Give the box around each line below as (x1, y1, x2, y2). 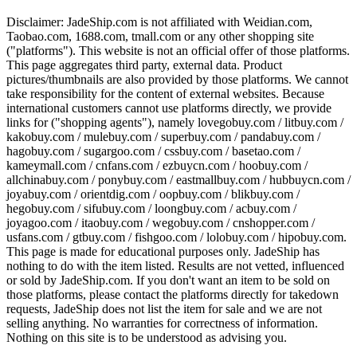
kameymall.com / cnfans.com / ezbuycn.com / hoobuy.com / (6, 159, 308, 173)
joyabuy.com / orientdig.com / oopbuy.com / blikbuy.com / (6, 187, 300, 202)
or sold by (6, 273, 60, 288)
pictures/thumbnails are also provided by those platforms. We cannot (6, 73, 348, 87)
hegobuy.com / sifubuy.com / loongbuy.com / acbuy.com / (6, 202, 296, 216)
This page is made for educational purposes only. (6, 245, 254, 259)
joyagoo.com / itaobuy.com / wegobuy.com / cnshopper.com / (6, 216, 315, 230)
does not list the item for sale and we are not (99, 302, 322, 316)
